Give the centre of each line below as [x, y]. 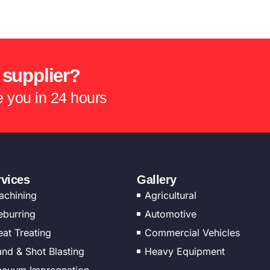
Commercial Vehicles [192, 233]
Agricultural [170, 195]
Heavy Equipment [184, 251]
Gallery [157, 180]
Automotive [170, 214]
